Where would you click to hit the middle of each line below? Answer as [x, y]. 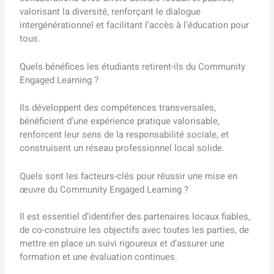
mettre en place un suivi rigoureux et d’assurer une [122, 244]
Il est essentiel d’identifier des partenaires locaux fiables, [135, 217]
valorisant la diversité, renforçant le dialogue [110, 12]
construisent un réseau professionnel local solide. [122, 148]
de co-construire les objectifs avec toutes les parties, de [135, 230]
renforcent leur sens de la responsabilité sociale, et [124, 134]
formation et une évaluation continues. [99, 257]
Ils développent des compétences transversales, [118, 107]
